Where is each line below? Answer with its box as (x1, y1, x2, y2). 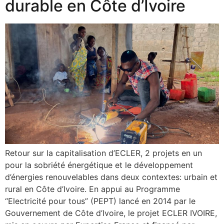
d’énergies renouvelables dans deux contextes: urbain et (5, 171, 217, 182)
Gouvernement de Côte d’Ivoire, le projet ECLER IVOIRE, (5, 207, 217, 218)
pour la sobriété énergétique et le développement (5, 159, 193, 170)
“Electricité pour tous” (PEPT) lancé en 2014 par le (5, 195, 195, 206)
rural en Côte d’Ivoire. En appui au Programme (5, 183, 180, 194)
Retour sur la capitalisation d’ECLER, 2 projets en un (5, 147, 202, 158)
